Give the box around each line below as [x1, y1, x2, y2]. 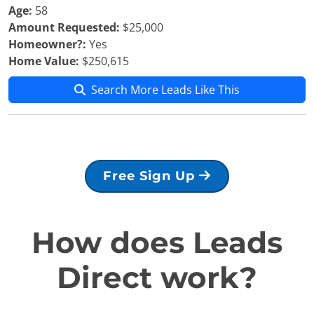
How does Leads [32, 224, 282, 261]
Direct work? [57, 259, 257, 296]
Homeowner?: [8, 36, 86, 52]
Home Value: [8, 53, 79, 69]
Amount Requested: [8, 20, 120, 35]
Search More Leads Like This [91, 82, 240, 97]
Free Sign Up [103, 168, 199, 184]
